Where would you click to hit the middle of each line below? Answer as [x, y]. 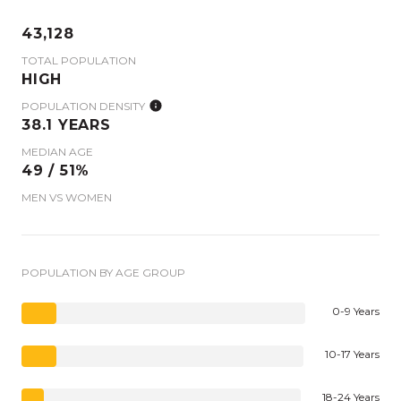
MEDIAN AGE [57, 151]
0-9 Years [356, 311]
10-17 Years [352, 354]
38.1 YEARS [66, 124]
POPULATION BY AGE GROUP [103, 272]
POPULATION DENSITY [83, 106]
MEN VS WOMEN [67, 197]
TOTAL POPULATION [79, 60]
